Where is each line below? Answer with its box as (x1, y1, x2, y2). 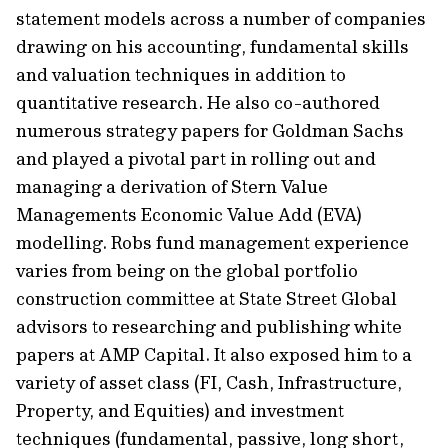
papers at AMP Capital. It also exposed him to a (16, 343, 412, 366)
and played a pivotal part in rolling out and (16, 147, 376, 170)
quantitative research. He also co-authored (16, 91, 380, 114)
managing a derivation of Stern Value (16, 175, 328, 198)
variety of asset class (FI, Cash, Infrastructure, (16, 371, 402, 394)
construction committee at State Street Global (16, 287, 397, 310)
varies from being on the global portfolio (16, 259, 358, 282)
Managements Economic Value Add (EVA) (16, 203, 362, 226)
